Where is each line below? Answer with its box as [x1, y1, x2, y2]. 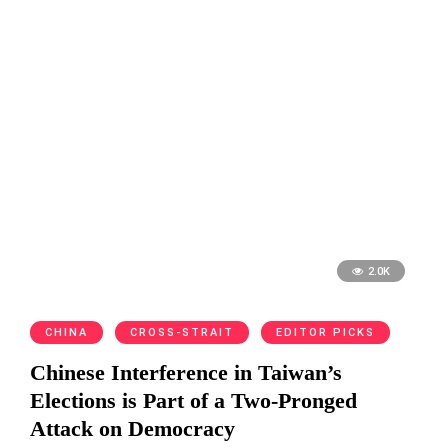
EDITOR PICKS [276, 326, 375, 340]
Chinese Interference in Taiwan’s [30, 360, 342, 386]
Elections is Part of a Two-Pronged [30, 388, 357, 414]
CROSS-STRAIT [130, 326, 234, 340]
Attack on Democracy [30, 416, 235, 442]
